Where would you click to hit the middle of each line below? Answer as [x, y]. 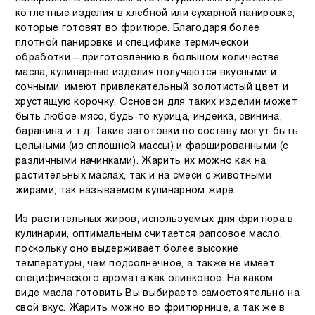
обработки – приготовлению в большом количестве [148, 58]
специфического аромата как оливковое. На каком [144, 278]
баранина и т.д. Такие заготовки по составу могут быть [157, 131]
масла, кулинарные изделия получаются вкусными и [146, 72]
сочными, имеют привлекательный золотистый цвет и [152, 87]
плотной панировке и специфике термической [133, 43]
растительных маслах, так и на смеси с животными [144, 176]
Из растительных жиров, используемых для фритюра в [155, 219]
